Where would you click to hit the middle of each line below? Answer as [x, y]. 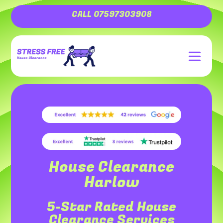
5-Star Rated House [111, 207]
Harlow [111, 183]
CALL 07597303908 [111, 14]
